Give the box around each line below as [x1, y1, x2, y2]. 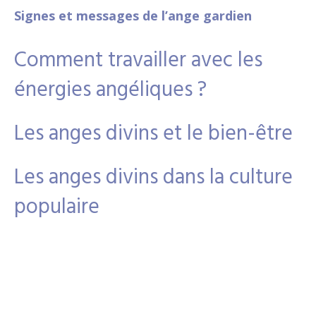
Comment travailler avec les [14, 44, 262, 78]
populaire [14, 190, 99, 224]
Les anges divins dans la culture [14, 161, 293, 195]
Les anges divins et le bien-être [14, 117, 293, 151]
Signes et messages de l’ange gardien [14, 7, 252, 24]
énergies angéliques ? [14, 73, 207, 107]
